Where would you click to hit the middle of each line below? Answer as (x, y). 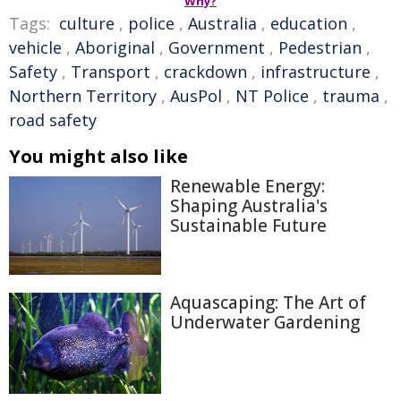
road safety (53, 120)
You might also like (98, 156)
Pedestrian (320, 47)
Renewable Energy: (247, 186)
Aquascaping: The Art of (268, 302)
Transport (111, 72)
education (309, 23)
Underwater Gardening (265, 322)
